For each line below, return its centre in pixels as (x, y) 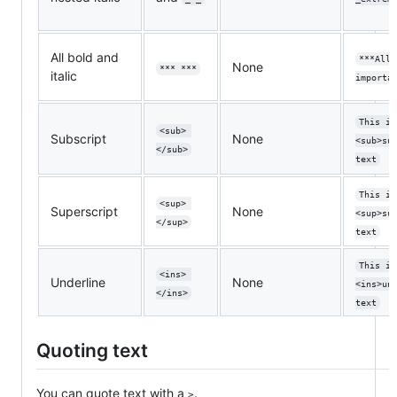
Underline (78, 283)
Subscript (78, 139)
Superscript (84, 212)
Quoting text (92, 351)
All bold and (85, 58)
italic (64, 76)
